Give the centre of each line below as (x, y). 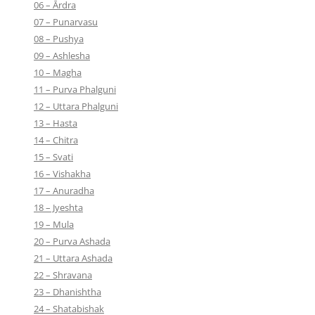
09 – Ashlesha (62, 55)
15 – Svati (53, 156)
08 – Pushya (59, 38)
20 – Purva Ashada (72, 241)
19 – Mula (54, 224)
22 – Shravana (63, 275)
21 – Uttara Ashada (73, 258)
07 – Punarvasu (66, 21)
